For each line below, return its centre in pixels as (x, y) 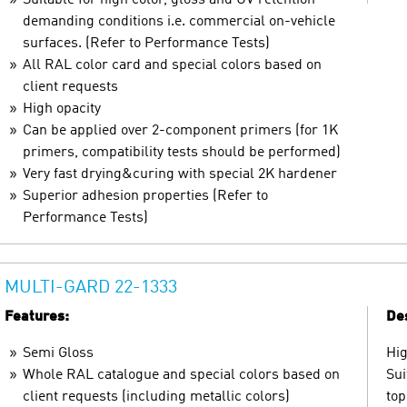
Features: (37, 317)
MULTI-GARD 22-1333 (91, 288)
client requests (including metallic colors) (156, 397)
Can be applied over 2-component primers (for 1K (180, 130)
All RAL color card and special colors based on (172, 65)
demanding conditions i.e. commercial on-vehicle (179, 21)
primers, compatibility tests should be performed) (182, 152)
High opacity (62, 109)
